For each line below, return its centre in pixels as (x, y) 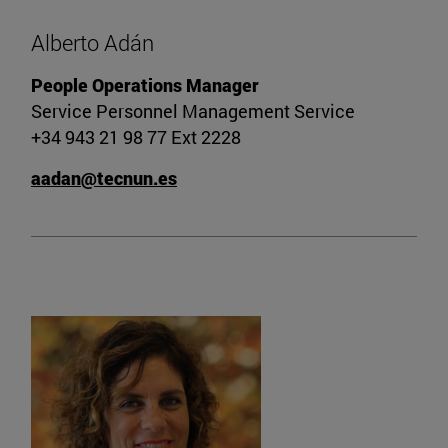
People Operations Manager (145, 85)
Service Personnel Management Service (193, 111)
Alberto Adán (92, 43)
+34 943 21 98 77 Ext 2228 (136, 137)
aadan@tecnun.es (104, 178)
